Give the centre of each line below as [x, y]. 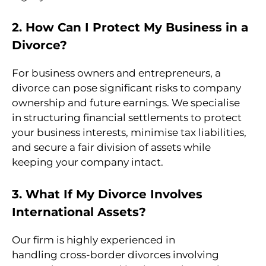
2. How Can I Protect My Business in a [130, 28]
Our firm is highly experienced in [94, 240]
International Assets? [79, 212]
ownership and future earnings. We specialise [126, 103]
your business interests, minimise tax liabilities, [129, 133]
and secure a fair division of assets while [111, 148]
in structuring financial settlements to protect [127, 118]
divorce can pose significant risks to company [126, 88]
